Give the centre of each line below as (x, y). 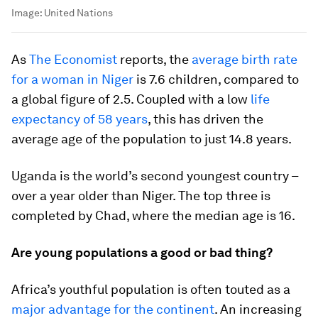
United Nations (78, 13)
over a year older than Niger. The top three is (141, 196)
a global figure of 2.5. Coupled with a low (131, 99)
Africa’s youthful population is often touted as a (151, 289)
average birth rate (245, 59)
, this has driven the (205, 119)
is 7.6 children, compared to (216, 79)
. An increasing (258, 309)
